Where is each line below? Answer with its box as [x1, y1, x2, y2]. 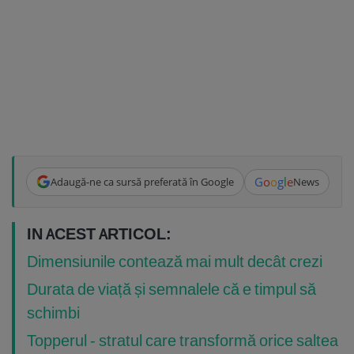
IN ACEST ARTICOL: [27, 224, 171, 244]
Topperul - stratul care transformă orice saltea [27, 330, 338, 351]
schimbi [27, 303, 80, 323]
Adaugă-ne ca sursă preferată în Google [50, 174, 234, 189]
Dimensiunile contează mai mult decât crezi [27, 251, 322, 272]
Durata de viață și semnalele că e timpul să [27, 279, 316, 299]
